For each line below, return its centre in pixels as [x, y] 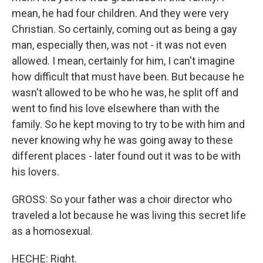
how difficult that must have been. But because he [128, 77]
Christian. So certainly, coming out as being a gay [124, 29]
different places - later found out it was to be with [126, 156]
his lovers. [36, 172]
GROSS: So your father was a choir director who [122, 199]
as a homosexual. [52, 231]
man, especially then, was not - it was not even [119, 45]
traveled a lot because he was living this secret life [129, 215]
